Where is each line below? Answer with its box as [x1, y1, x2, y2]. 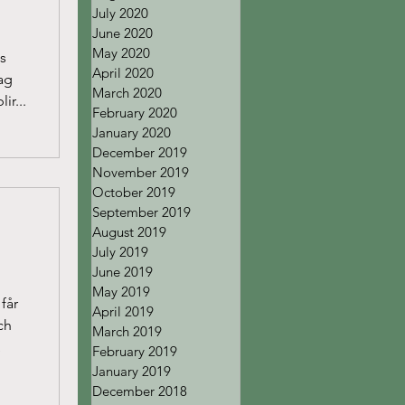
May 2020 [92, 44, 150, 61]
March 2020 [92, 84, 162, 101]
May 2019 [92, 283, 150, 300]
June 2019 [92, 263, 153, 280]
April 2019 [92, 303, 154, 320]
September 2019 [92, 203, 191, 221]
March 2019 [92, 323, 162, 340]
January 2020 [92, 124, 171, 141]
